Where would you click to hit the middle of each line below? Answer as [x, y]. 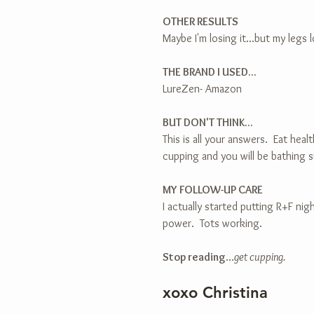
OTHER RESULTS [200, 21]
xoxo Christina [215, 293]
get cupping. [260, 257]
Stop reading [194, 257]
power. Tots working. [212, 223]
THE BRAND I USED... [210, 72]
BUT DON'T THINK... [208, 122]
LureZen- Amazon [202, 89]
